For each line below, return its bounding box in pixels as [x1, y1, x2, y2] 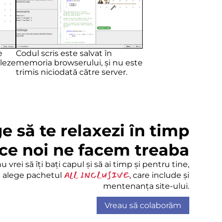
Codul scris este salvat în [16, 49, 112, 58]
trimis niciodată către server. [16, 67, 127, 77]
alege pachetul [2, 170, 64, 180]
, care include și [129, 170, 189, 180]
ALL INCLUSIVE [64, 169, 129, 182]
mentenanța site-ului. [103, 181, 189, 191]
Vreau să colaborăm [105, 201, 181, 211]
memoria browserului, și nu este [16, 58, 143, 68]
